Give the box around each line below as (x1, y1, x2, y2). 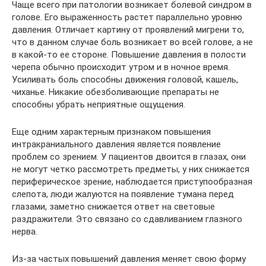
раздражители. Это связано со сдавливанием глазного (12, 213, 242, 224)
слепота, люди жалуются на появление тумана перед (12, 188, 234, 199)
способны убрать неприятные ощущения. (12, 99, 185, 110)
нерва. (12, 226, 37, 237)
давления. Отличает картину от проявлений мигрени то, (12, 24, 244, 35)
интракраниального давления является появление (12, 138, 221, 150)
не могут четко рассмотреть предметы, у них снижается (12, 163, 249, 175)
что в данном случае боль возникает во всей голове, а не (12, 36, 253, 47)
